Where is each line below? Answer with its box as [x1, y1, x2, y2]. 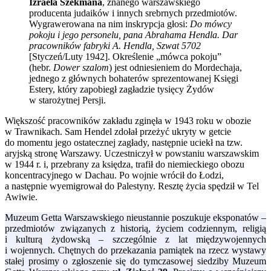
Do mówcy [190, 19, 232, 29]
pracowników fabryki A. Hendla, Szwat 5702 [29, 41, 201, 51]
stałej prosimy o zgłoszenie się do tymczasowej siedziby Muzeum [5, 256, 266, 266]
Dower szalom [53, 62, 109, 73]
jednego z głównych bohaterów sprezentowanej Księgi [29, 73, 238, 83]
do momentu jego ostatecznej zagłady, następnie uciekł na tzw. [5, 137, 243, 148]
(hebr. [29, 62, 53, 73]
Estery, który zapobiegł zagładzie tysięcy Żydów [29, 84, 214, 94]
